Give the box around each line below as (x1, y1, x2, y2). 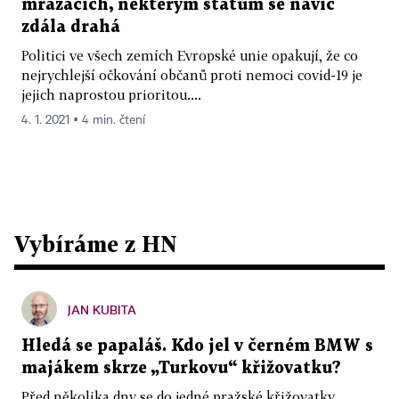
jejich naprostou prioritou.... (21, 85, 201, 102)
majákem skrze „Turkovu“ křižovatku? (21, 360, 341, 376)
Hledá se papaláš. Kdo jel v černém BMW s (21, 338, 373, 354)
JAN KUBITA (68, 301, 136, 317)
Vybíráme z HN (14, 230, 177, 256)
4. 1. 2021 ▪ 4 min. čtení (21, 113, 145, 126)
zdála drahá (21, 19, 120, 35)
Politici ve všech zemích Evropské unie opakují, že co (21, 46, 358, 63)
